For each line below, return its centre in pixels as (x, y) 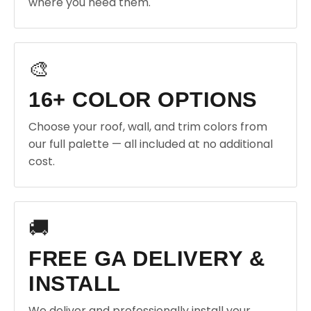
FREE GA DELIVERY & (146, 259)
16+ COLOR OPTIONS (143, 100)
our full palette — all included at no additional (151, 144)
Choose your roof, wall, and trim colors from (148, 127)
